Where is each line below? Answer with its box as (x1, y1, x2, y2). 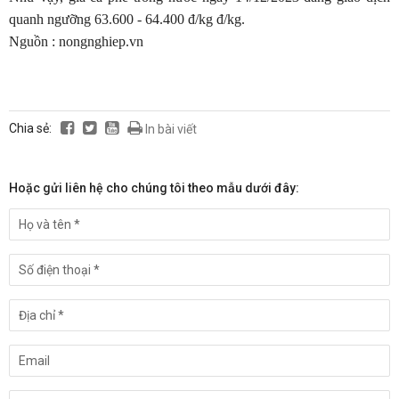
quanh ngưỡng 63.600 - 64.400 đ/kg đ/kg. (9, 12, 245, 27)
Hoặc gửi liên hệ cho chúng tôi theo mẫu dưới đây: (9, 181, 299, 195)
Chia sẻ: (9, 121, 52, 135)
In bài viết (142, 122, 197, 136)
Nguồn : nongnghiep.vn (9, 34, 143, 49)
